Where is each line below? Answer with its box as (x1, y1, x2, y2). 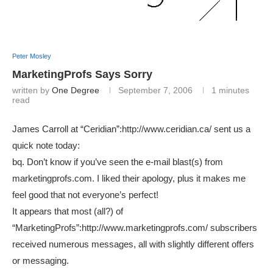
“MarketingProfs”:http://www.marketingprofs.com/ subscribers (12, 222, 257, 233)
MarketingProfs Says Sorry (12, 68, 152, 81)
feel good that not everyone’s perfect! (12, 190, 158, 200)
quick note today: (12, 140, 80, 151)
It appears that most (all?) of (12, 206, 123, 217)
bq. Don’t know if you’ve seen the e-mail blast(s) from (12, 157, 223, 168)
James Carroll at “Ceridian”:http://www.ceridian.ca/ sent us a (12, 124, 250, 135)
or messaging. (12, 255, 69, 266)
